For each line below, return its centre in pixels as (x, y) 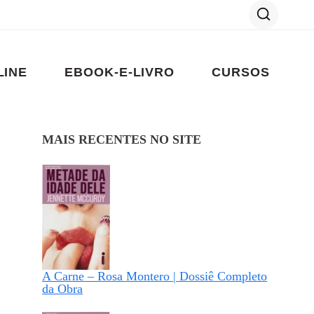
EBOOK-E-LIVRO (120, 72)
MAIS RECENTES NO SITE (122, 140)
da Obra (63, 289)
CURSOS (241, 72)
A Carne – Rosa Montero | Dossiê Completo (155, 277)
